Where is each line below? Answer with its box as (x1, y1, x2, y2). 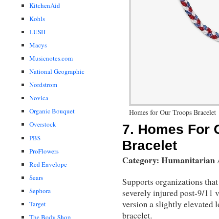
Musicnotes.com (29, 54, 73, 63)
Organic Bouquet (29, 107, 75, 116)
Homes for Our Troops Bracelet (129, 107, 216, 117)
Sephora (29, 186, 51, 195)
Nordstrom (29, 80, 57, 89)
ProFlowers (29, 146, 59, 155)
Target (29, 199, 46, 209)
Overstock (29, 120, 56, 129)
